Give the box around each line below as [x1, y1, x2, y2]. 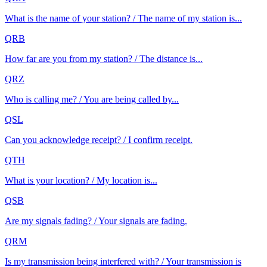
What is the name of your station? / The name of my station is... [5, 13, 242, 23]
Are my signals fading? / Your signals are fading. [5, 215, 187, 226]
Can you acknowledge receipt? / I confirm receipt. [5, 134, 193, 145]
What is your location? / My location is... [5, 175, 157, 185]
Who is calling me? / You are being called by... [5, 94, 179, 104]
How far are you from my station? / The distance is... [5, 53, 203, 64]
